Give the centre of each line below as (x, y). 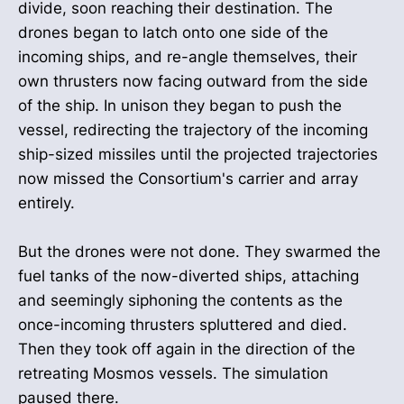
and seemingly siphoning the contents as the (180, 301)
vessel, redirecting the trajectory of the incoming (193, 130)
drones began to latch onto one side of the (173, 33)
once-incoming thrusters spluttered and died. (183, 325)
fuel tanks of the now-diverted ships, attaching (188, 276)
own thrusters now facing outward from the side (193, 82)
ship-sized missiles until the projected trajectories (198, 155)
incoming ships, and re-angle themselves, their (188, 57)
